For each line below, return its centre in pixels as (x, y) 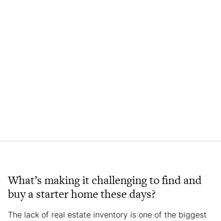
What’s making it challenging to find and (105, 180)
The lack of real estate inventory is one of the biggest (107, 214)
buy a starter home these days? (82, 194)
